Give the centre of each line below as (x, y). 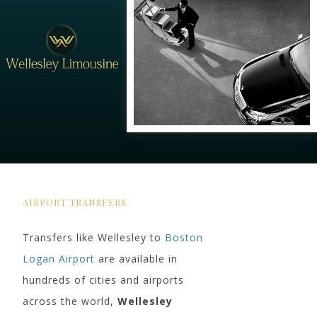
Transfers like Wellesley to (94, 237)
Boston (184, 237)
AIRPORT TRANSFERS (75, 202)
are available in (136, 258)
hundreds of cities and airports (103, 279)
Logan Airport (59, 258)
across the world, (70, 301)
